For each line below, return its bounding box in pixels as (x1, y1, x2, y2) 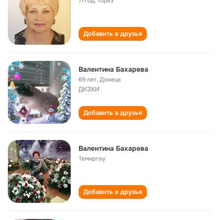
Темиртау (79, 155, 106, 163)
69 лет (79, 76, 97, 83)
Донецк (100, 76, 121, 83)
